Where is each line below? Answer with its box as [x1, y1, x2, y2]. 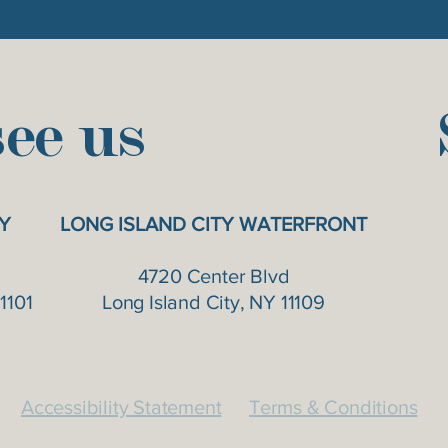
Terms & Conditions [249, 396, 418, 418]
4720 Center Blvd [137, 265, 290, 287]
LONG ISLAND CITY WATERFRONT [60, 213, 367, 235]
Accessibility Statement [21, 396, 222, 418]
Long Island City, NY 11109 [102, 291, 325, 313]
